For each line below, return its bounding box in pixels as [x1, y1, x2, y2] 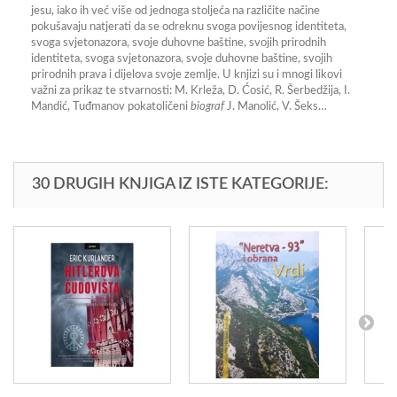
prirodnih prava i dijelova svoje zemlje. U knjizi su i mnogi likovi [31, 69, 342, 81]
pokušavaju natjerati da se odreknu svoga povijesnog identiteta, [31, 21, 346, 33]
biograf [191, 101, 227, 113]
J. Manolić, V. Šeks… [227, 101, 327, 113]
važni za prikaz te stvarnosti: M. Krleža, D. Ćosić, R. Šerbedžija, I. [31, 85, 350, 97]
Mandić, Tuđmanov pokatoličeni [31, 101, 191, 113]
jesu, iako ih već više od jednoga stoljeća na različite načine [31, 5, 320, 17]
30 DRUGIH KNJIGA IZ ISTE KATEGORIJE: [32, 176, 329, 192]
